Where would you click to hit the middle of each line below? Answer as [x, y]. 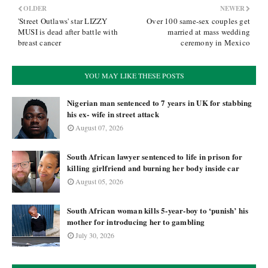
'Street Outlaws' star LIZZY [63, 21]
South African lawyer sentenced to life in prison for [155, 156]
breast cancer [40, 42]
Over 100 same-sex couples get [198, 21]
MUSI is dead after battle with [68, 32]
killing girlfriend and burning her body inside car [153, 168]
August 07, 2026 [99, 127]
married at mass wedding [209, 32]
